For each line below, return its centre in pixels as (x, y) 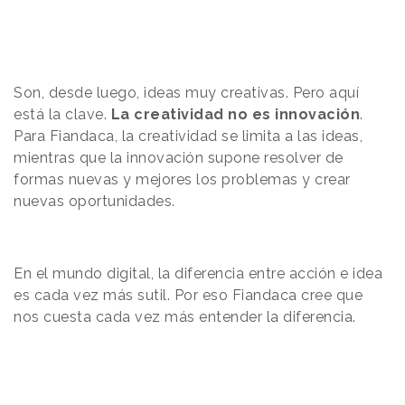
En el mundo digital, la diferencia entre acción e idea (198, 273)
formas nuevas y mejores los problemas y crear (182, 179)
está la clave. (60, 114)
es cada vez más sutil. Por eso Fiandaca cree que (188, 295)
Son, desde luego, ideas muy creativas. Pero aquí (186, 92)
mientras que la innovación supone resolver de (179, 157)
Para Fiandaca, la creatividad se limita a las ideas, (188, 136)
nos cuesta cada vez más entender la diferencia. (185, 316)
